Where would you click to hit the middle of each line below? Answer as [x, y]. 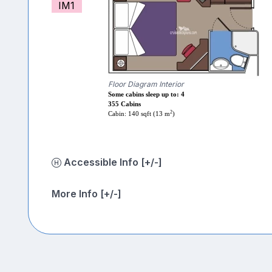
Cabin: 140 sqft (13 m [139, 114]
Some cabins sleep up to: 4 [146, 95]
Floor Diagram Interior [146, 84]
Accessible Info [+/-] [151, 162]
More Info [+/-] [86, 194]
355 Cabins [124, 104]
